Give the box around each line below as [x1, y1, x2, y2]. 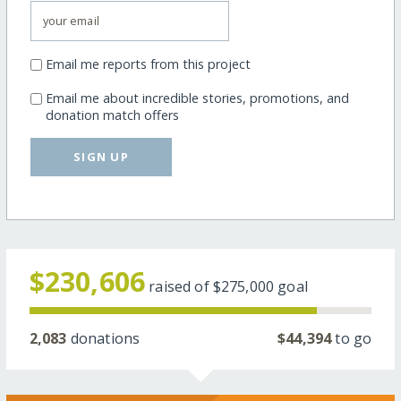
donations [66, 328, 141, 348]
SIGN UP [73, 148, 130, 165]
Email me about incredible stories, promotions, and [45, 89, 349, 107]
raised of [149, 276, 213, 296]
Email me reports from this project [45, 55, 251, 73]
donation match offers [45, 106, 179, 124]
